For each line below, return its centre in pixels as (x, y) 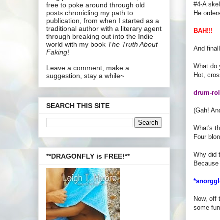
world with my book (77, 44)
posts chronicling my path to (90, 13)
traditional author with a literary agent (104, 28)
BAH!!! (203, 30)
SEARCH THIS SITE (78, 106)
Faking (57, 52)
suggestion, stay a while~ (85, 75)
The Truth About (133, 44)
